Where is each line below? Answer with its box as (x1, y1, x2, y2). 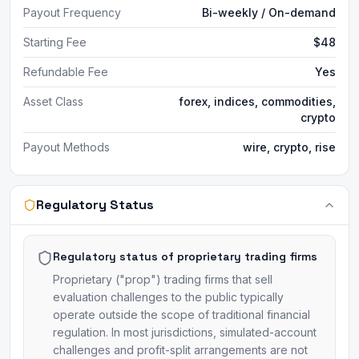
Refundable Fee (23, 65, 108, 79)
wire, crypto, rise (243, 140, 336, 154)
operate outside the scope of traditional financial (53, 308, 310, 321)
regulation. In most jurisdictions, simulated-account (53, 325, 317, 339)
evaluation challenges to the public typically (53, 290, 284, 304)
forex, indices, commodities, (179, 95, 336, 108)
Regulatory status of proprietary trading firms (53, 249, 317, 264)
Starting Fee (23, 35, 87, 49)
